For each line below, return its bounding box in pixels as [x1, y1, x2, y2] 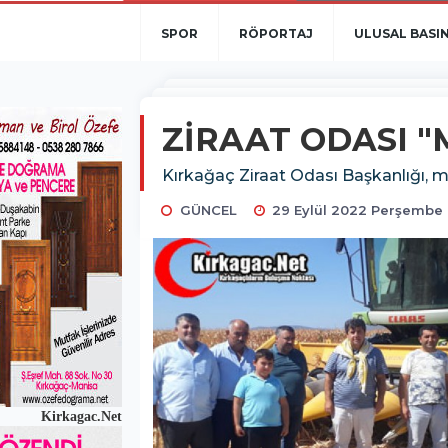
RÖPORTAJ [239, 26, 313, 41]
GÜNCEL [179, 202, 237, 218]
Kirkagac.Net [37, 409, 122, 424]
